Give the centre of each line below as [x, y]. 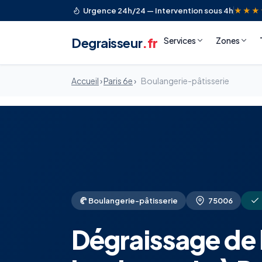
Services [180, 40]
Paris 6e [118, 81]
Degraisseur [107, 42]
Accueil [85, 81]
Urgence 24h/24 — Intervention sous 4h [158, 11]
